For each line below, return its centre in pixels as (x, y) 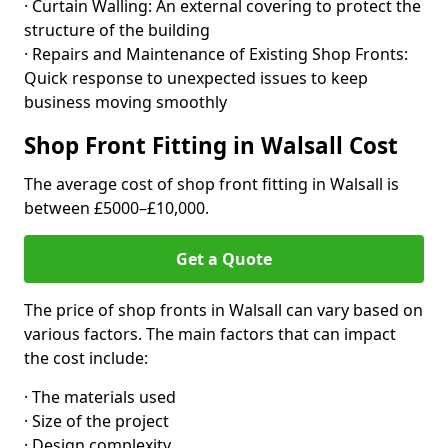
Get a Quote (224, 259)
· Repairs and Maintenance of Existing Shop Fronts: (216, 54)
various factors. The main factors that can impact (210, 334)
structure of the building (117, 30)
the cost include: (86, 358)
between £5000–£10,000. (116, 208)
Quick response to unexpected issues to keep (196, 78)
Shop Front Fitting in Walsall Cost (211, 145)
